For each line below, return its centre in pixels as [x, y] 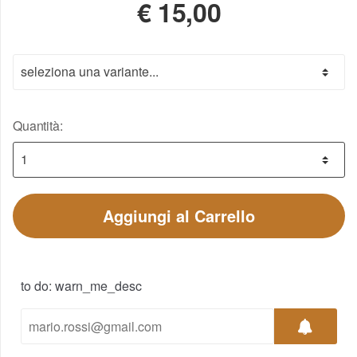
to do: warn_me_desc [81, 285]
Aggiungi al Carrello [179, 215]
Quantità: [38, 125]
